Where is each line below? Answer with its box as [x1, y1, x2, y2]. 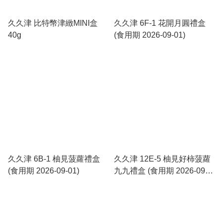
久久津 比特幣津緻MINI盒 [8, 19, 98, 27]
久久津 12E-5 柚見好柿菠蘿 [114, 155, 211, 163]
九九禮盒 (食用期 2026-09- [114, 166, 208, 175]
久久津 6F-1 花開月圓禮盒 [114, 19, 206, 27]
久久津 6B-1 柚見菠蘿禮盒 [8, 155, 100, 163]
